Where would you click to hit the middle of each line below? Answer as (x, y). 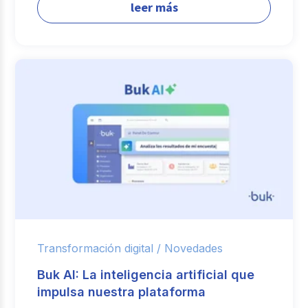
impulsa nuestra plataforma (122, 292)
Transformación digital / (99, 249)
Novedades (194, 249)
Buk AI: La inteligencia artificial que (146, 275)
